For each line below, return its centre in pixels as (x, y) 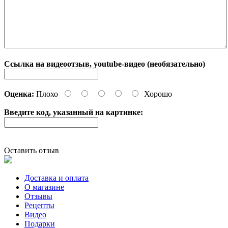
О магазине (44, 187)
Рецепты (39, 205)
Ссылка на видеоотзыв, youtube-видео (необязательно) (105, 64)
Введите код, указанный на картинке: (74, 112)
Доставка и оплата (56, 178)
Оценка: (19, 94)
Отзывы (38, 196)
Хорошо (158, 94)
